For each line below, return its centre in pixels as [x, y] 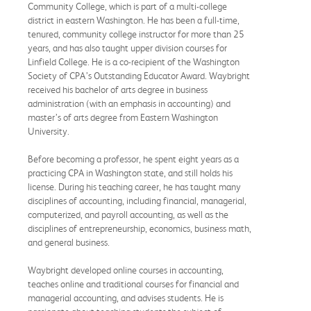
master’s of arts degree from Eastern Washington [123, 117]
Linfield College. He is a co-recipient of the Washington [134, 61]
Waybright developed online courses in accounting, [126, 270]
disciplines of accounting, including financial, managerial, [137, 200]
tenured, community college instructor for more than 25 [136, 34]
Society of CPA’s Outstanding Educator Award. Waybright [139, 75]
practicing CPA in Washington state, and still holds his [130, 173]
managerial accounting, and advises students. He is [126, 297]
